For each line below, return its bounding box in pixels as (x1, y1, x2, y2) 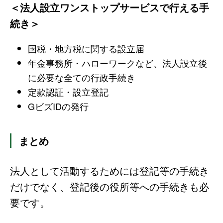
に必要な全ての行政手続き (27, 71, 135, 84)
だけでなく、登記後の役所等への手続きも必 (10, 179, 209, 194)
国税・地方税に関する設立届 (27, 42, 144, 55)
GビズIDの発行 (27, 100, 89, 113)
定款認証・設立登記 (27, 85, 109, 99)
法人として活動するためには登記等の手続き (10, 163, 209, 178)
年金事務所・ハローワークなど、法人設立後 (27, 56, 207, 70)
